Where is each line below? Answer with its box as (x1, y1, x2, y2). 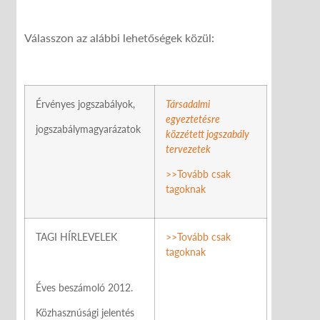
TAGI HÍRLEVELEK (36, 230, 117, 243)
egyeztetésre (166, 112, 220, 125)
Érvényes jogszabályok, (36, 97, 135, 110)
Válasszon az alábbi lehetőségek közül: (24, 31, 214, 45)
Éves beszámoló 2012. (36, 281, 133, 294)
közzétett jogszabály (166, 127, 249, 140)
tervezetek (166, 142, 211, 155)
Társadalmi (166, 97, 210, 110)
